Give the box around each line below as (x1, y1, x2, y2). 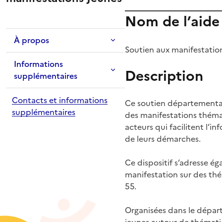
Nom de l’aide (125, 10, 220, 32)
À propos (14, 34, 49, 46)
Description (125, 65, 203, 86)
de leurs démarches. (125, 132, 201, 144)
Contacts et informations (12, 94, 108, 105)
